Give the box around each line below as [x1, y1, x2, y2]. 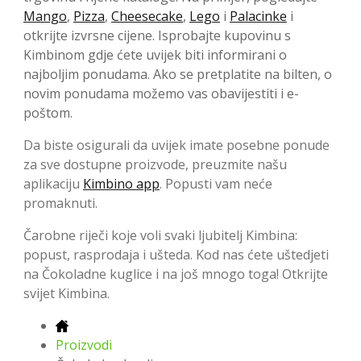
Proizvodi [56, 335, 112, 354]
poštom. [23, 103, 73, 122]
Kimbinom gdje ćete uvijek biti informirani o [23, 45, 287, 64]
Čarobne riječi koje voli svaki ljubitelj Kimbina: [23, 226, 297, 244]
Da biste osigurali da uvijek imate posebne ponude [23, 135, 330, 154]
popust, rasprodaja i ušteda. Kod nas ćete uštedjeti [23, 245, 329, 263]
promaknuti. [23, 193, 98, 212]
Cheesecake [111, 6, 183, 25]
